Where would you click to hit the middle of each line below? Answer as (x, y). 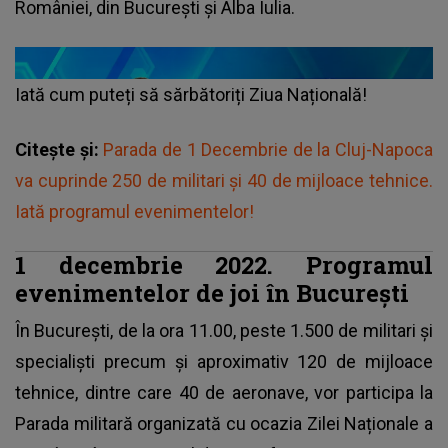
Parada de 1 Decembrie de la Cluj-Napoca (268, 149)
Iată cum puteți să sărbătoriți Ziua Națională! (193, 94)
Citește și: (59, 149)
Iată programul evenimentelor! (134, 211)
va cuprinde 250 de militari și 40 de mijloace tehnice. (224, 180)
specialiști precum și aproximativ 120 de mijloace (224, 361)
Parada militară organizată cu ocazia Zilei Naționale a (224, 423)
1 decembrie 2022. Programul (224, 264)
